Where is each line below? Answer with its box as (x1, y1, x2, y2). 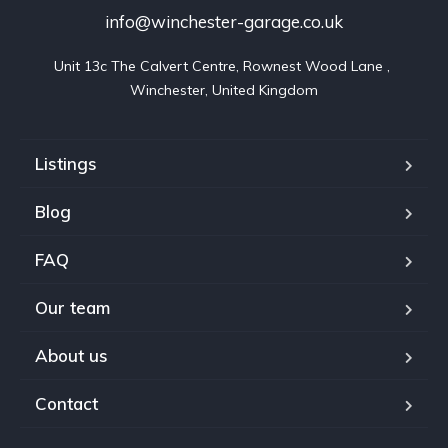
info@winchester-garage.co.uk (105, 11, 343, 32)
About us (35, 345, 108, 366)
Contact (35, 393, 98, 414)
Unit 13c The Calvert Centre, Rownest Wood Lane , (54, 57, 390, 75)
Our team (35, 297, 110, 318)
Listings (35, 153, 97, 174)
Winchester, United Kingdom (130, 81, 318, 99)
